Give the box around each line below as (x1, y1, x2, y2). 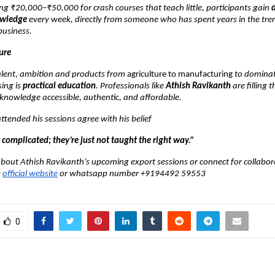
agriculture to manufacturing (127, 69, 233, 79)
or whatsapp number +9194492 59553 (58, 169, 206, 179)
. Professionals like (96, 81, 166, 91)
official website (2, 169, 58, 179)
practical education (23, 81, 96, 91)
